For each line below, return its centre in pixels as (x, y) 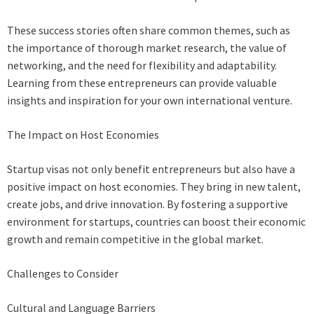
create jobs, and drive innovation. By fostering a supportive (148, 204)
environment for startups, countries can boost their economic (156, 222)
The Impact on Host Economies (83, 135)
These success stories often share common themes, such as (149, 30)
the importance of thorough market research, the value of (147, 48)
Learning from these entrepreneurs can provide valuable (142, 83)
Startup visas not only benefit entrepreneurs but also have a (151, 169)
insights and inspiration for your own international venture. (150, 101)
